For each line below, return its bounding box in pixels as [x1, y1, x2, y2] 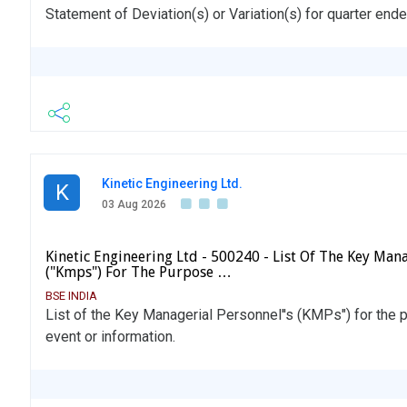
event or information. [45, 328, 175, 346]
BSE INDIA [45, 289, 97, 303]
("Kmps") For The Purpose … [45, 263, 232, 282]
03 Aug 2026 [102, 198, 166, 212]
